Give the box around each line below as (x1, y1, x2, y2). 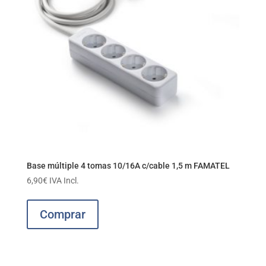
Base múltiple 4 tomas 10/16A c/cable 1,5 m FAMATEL (26, 160, 230, 170)
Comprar (39, 207, 85, 221)
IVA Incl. (49, 175, 79, 185)
